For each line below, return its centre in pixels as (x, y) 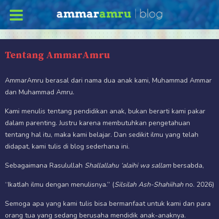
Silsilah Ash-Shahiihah (149, 185)
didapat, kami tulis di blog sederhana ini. (67, 146)
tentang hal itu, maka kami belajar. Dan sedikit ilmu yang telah (102, 135)
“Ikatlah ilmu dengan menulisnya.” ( (60, 185)
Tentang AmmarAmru (57, 55)
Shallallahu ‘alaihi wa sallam (128, 165)
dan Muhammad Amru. (40, 92)
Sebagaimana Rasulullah (45, 165)
